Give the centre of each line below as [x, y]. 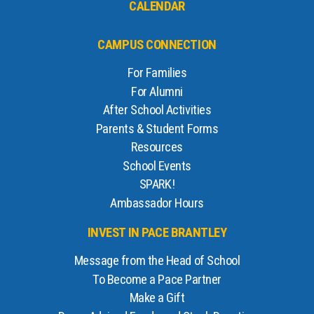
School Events [157, 166]
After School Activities [157, 110]
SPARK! [157, 185]
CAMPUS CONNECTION [157, 45]
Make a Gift [157, 298]
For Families [157, 73]
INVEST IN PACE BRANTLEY [157, 233]
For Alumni [157, 92]
